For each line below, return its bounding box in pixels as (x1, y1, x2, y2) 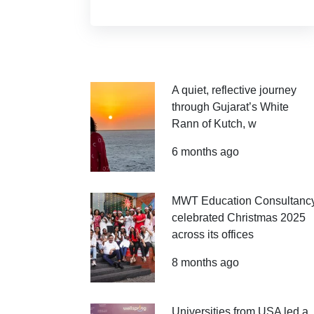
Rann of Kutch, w (171, 118, 257, 130)
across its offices (171, 228, 254, 240)
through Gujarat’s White (171, 101, 289, 113)
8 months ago (171, 257, 239, 268)
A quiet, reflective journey (171, 84, 296, 96)
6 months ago (171, 146, 239, 158)
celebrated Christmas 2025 (171, 212, 306, 224)
